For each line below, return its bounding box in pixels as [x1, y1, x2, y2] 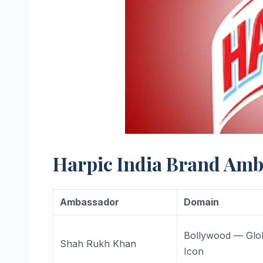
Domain [184, 195, 220, 208]
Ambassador [60, 195, 120, 208]
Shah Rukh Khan [60, 237, 137, 249]
